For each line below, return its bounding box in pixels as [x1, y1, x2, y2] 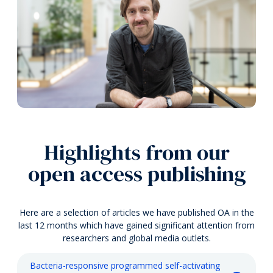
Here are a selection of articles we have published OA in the [19, 206, 254, 218]
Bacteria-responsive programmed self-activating [30, 260, 220, 272]
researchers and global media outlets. [62, 232, 211, 244]
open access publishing [27, 158, 246, 188]
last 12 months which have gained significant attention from [18, 219, 255, 231]
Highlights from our [43, 137, 230, 167]
